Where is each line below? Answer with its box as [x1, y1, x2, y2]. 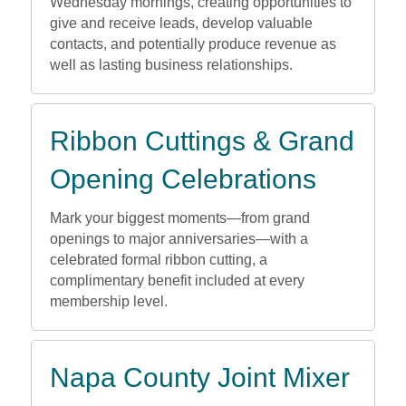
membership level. [49, 294, 168, 310]
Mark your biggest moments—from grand [49, 210, 310, 227]
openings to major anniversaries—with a [49, 231, 308, 247]
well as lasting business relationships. [49, 57, 293, 73]
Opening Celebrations [49, 164, 316, 195]
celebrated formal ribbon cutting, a [49, 252, 267, 268]
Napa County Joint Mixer [49, 362, 350, 393]
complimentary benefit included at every [49, 273, 304, 289]
